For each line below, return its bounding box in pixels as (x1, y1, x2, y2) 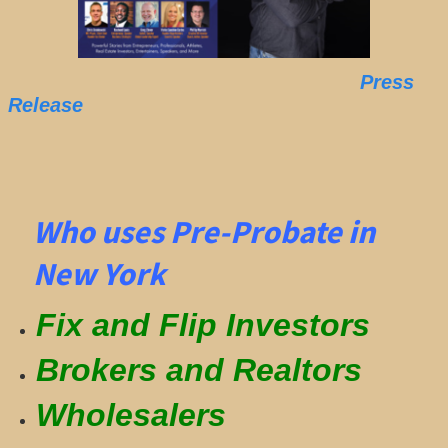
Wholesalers (36, 397, 227, 434)
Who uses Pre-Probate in (32, 211, 375, 252)
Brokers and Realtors (36, 352, 363, 389)
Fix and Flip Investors (36, 307, 371, 344)
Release (7, 93, 83, 116)
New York (32, 253, 178, 294)
